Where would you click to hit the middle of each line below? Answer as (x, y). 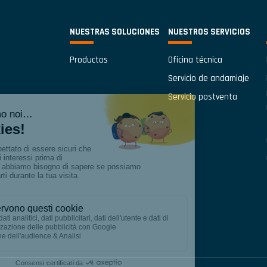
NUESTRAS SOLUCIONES (115, 32)
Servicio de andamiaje (208, 78)
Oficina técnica (195, 60)
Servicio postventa (202, 97)
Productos (89, 60)
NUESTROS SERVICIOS (209, 32)
